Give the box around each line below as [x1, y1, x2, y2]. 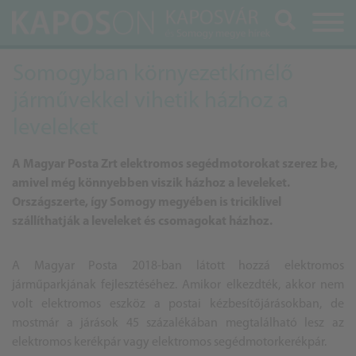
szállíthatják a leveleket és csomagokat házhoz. [12, 215, 275, 228]
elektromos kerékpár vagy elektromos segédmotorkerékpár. [12, 336, 327, 349]
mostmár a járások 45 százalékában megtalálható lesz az [12, 317, 344, 330]
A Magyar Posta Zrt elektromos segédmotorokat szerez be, [12, 158, 338, 171]
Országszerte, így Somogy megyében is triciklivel [12, 196, 281, 209]
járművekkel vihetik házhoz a [13, 90, 288, 113]
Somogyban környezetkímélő [13, 63, 293, 86]
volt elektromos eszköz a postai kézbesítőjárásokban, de [12, 298, 344, 311]
